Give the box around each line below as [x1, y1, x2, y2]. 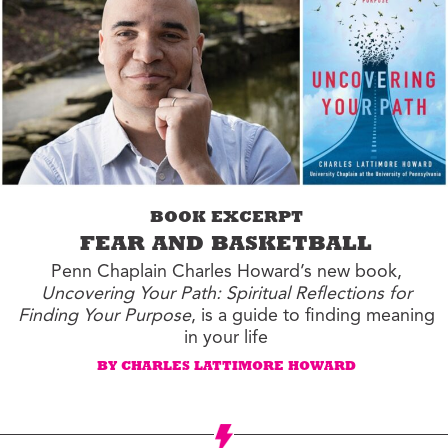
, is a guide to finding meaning [190, 306, 435, 325]
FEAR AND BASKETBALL [80, 235, 373, 257]
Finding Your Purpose [17, 306, 191, 325]
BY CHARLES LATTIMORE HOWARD [96, 360, 356, 374]
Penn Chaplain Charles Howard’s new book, [50, 262, 402, 281]
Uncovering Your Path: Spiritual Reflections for [40, 284, 412, 303]
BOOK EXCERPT [149, 210, 303, 227]
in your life [184, 328, 269, 347]
